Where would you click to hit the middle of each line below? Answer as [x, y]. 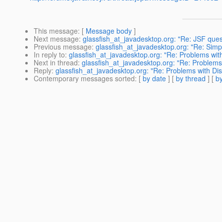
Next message [56, 39]
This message [56, 31]
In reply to [49, 55]
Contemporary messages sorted [84, 79]
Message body [109, 31]
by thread [191, 79]
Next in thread [56, 63]
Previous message [63, 47]
